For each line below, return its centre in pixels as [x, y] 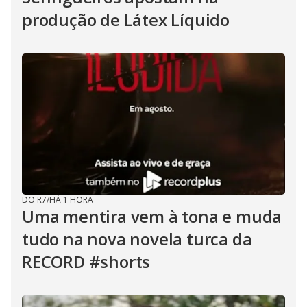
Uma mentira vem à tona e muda [152, 216]
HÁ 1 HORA [71, 200]
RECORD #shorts [86, 261]
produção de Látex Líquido [126, 20]
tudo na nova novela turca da [137, 239]
